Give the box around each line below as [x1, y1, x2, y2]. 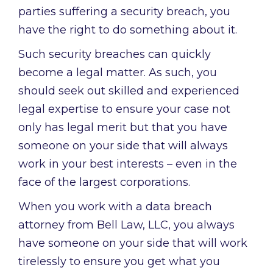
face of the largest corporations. [18, 175, 190, 190]
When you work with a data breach [18, 200, 212, 214]
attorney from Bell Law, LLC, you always [18, 218, 235, 232]
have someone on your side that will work [18, 236, 247, 250]
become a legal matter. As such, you [18, 66, 217, 80]
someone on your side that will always [18, 139, 228, 153]
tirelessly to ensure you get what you [18, 255, 220, 269]
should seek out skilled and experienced [18, 84, 239, 98]
